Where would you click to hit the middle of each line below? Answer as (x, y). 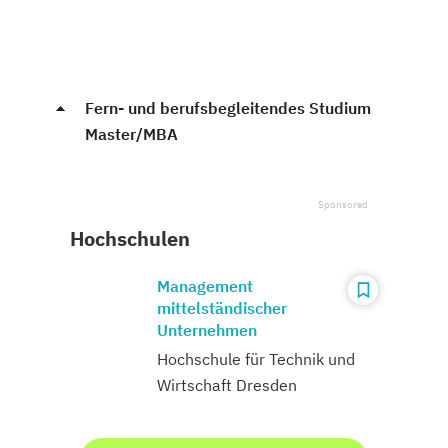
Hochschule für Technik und (256, 358)
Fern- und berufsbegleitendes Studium (228, 107)
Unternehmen (207, 329)
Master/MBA (131, 133)
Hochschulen (130, 238)
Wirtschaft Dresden (227, 384)
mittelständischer (222, 307)
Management (205, 285)
